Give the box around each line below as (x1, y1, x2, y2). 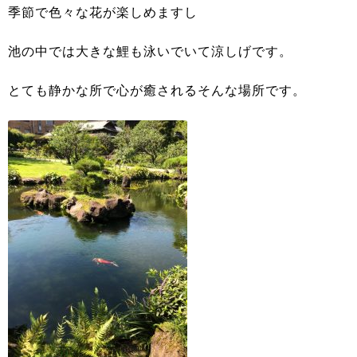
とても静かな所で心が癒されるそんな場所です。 (8, 84, 306, 97)
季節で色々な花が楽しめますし (8, 6, 198, 19)
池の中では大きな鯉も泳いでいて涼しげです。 (8, 45, 292, 58)
